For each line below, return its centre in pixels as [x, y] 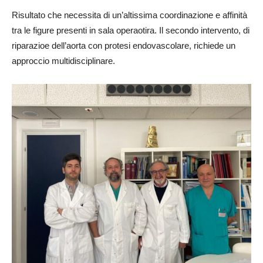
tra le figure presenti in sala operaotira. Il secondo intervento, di [131, 30]
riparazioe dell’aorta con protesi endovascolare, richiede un [124, 45]
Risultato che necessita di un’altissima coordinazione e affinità [129, 15]
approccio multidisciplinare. [63, 61]
